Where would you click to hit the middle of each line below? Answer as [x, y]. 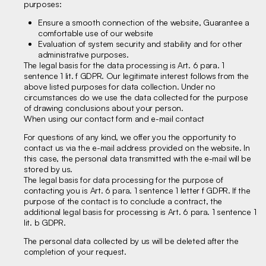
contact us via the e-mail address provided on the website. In [137, 148]
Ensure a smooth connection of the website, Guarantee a [144, 22]
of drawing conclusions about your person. [104, 108]
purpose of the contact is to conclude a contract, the [123, 201]
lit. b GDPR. [45, 222]
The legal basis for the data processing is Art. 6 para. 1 [124, 65]
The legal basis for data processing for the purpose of [123, 180]
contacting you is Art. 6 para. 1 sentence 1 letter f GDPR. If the [137, 190]
